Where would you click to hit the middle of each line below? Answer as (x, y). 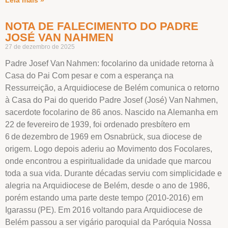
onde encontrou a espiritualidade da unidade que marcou (108, 161)
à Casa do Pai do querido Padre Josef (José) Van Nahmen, (111, 100)
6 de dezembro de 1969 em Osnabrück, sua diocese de (104, 136)
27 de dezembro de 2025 (40, 47)
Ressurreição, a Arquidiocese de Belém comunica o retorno (112, 88)
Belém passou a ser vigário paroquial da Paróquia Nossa (108, 222)
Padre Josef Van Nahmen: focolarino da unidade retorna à (109, 63)
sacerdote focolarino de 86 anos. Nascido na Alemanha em (111, 112)
